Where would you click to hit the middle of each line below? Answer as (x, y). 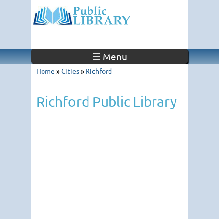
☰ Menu (109, 56)
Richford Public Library (107, 101)
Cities (70, 71)
